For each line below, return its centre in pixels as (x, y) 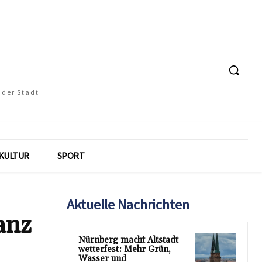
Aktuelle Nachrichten (128, 204)
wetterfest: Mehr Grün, (125, 249)
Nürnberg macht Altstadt (128, 240)
